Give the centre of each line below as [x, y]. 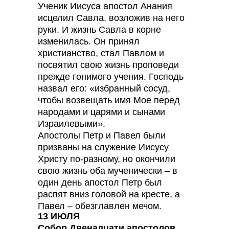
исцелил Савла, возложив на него [111, 18]
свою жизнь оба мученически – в [108, 171]
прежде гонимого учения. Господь [111, 77]
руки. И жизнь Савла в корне [99, 30]
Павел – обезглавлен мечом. [100, 206]
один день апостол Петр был [100, 182]
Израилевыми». [72, 124]
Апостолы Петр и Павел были [102, 135]
